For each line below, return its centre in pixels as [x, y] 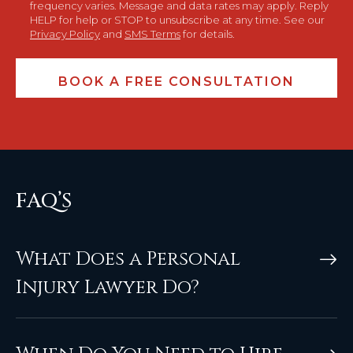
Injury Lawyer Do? [108, 288]
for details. [208, 34]
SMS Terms [152, 34]
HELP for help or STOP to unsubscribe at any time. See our [177, 20]
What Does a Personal [128, 260]
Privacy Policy [65, 34]
